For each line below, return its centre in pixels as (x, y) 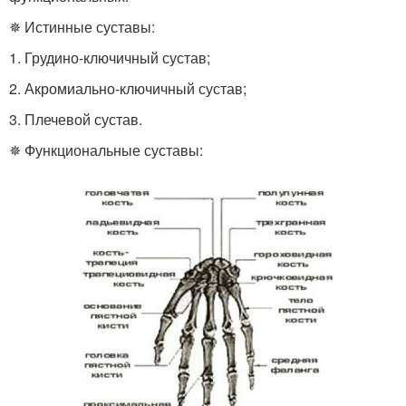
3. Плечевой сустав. (76, 119)
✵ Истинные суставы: (82, 26)
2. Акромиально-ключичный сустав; (128, 88)
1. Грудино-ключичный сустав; (110, 57)
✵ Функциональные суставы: (106, 150)
